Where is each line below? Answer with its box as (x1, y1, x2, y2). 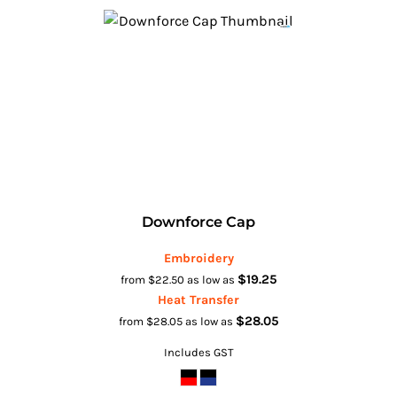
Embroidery (163, 250, 234, 266)
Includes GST (164, 345, 233, 359)
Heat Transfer (158, 292, 239, 307)
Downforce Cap (142, 212, 255, 230)
